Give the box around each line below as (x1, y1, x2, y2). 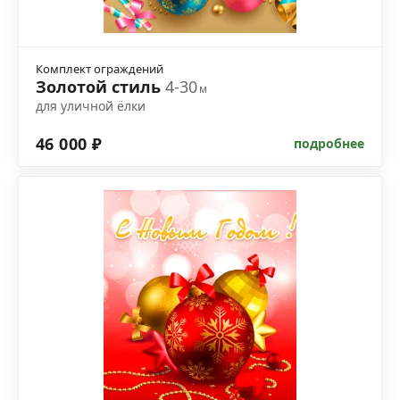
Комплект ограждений (36, 61, 163, 78)
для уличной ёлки (36, 97, 146, 115)
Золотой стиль (36, 76, 165, 98)
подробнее (294, 135, 364, 153)
